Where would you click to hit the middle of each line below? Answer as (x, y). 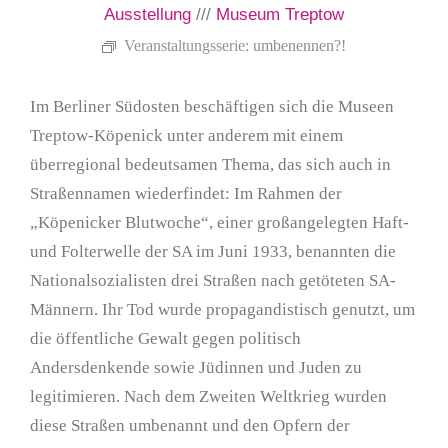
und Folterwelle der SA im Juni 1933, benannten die (213, 252)
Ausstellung (147, 15)
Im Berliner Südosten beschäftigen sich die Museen (212, 107)
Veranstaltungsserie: (188, 46)
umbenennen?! (299, 46)
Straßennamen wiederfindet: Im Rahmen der (186, 194)
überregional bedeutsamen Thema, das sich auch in (210, 165)
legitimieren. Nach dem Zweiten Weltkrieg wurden (208, 397)
